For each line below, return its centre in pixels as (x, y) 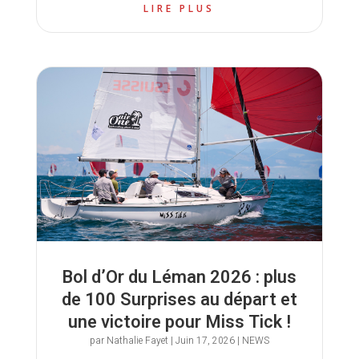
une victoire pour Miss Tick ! (179, 323)
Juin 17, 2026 (205, 341)
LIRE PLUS (179, 9)
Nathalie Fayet (137, 341)
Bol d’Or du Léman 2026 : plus (179, 278)
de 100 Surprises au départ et (179, 300)
